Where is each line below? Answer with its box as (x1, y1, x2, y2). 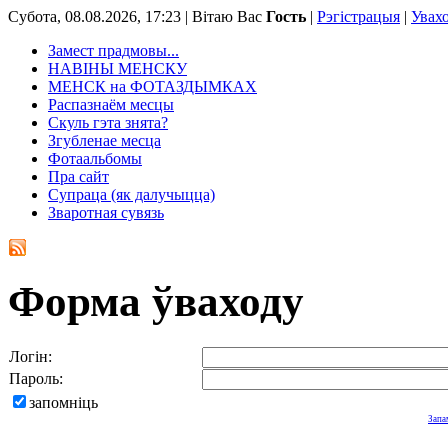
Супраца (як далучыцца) (48, 186, 215, 203)
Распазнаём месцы (48, 96, 174, 113)
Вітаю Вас (192, 8, 262, 25)
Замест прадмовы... (48, 42, 179, 59)
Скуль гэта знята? (48, 114, 168, 131)
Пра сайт (48, 168, 109, 185)
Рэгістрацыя (317, 8, 400, 25)
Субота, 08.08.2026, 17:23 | (8, 8, 192, 25)
